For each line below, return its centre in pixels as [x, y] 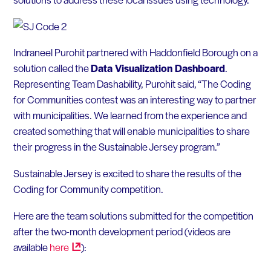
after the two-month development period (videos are [122, 231]
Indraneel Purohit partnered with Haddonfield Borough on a [135, 52]
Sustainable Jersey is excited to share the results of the [127, 173]
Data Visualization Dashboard [158, 68]
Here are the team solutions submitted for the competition [133, 215]
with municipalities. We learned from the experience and [130, 115]
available [31, 247]
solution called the [52, 68]
